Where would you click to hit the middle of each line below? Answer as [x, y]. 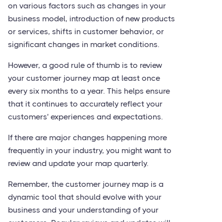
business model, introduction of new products [91, 19]
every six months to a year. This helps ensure [89, 91]
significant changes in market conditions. [84, 44]
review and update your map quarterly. [78, 163]
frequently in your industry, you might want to [90, 150]
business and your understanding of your [83, 210]
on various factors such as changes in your [87, 6]
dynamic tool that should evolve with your [85, 197]
